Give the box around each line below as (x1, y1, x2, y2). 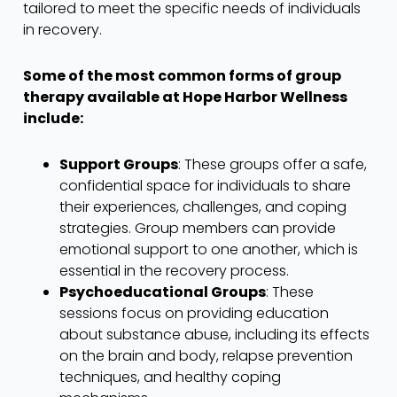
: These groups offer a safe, (177, 153, 367, 175)
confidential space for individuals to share (58, 175, 351, 196)
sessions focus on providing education (58, 302, 329, 323)
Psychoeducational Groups (58, 281, 266, 302)
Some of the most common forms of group (23, 65, 341, 86)
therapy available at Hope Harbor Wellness (23, 86, 347, 107)
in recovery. (23, 19, 102, 40)
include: (23, 107, 83, 128)
